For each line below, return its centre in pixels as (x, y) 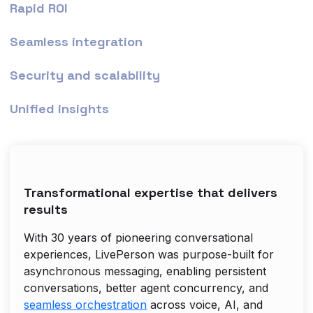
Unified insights (60, 108)
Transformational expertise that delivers (151, 192)
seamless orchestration (86, 304)
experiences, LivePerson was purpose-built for (149, 254)
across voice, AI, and (205, 304)
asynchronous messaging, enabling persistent (145, 271)
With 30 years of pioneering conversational (139, 237)
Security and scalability (85, 75)
